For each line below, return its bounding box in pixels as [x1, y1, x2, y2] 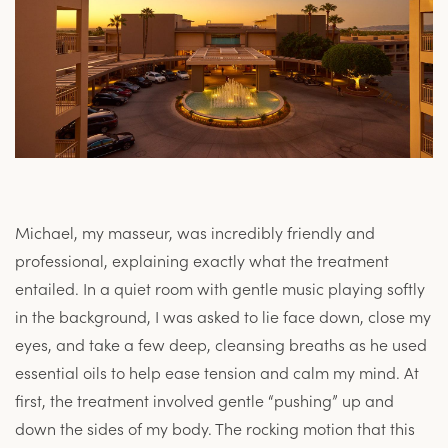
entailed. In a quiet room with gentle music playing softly [15, 277, 425, 300]
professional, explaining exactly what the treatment [15, 249, 389, 272]
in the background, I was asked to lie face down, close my [15, 305, 431, 328]
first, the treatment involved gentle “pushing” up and [15, 389, 394, 412]
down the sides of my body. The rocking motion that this [15, 417, 415, 440]
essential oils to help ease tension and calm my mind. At [15, 361, 419, 384]
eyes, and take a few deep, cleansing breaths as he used [15, 333, 427, 356]
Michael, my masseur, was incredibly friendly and [15, 221, 375, 244]
